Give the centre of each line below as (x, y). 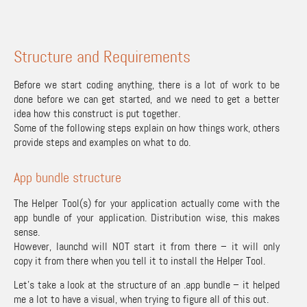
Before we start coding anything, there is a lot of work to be (147, 84)
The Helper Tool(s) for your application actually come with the (147, 203)
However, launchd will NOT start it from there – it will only (147, 246)
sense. (27, 232)
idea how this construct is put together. (97, 113)
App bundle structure (67, 177)
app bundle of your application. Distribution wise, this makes (147, 217)
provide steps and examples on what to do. (102, 142)
